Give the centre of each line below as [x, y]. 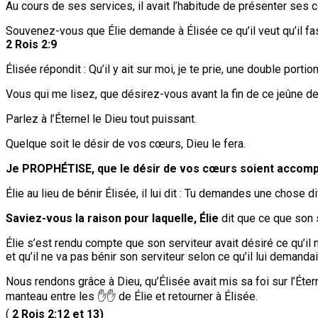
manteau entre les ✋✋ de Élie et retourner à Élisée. [132, 296]
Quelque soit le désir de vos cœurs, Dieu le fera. [126, 143]
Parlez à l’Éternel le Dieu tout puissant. [101, 119]
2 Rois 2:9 [31, 44]
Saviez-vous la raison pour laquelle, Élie [112, 218]
